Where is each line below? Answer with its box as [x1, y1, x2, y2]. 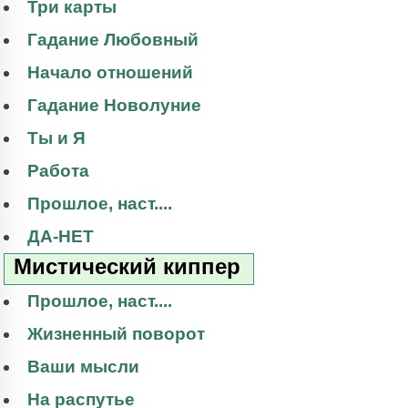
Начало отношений [27, 63, 193, 83]
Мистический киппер [14, 254, 240, 280]
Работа [27, 161, 89, 181]
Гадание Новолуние [27, 96, 201, 116]
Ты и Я [27, 128, 86, 148]
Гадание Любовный [27, 30, 199, 50]
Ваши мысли [27, 357, 139, 377]
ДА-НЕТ [27, 227, 94, 247]
